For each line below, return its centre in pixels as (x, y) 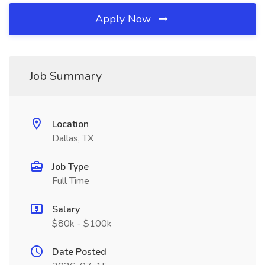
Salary (66, 209)
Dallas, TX (73, 138)
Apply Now (125, 19)
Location (70, 124)
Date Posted (79, 252)
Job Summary (66, 76)
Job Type (70, 167)
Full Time (71, 181)
